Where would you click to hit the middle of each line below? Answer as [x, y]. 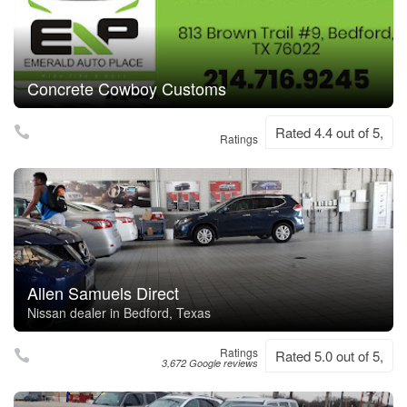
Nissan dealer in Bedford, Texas [119, 313]
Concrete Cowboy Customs [127, 88]
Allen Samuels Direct [103, 293]
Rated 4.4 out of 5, [329, 132]
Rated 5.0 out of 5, [329, 356]
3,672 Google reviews [210, 363]
